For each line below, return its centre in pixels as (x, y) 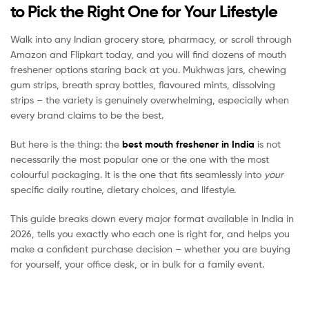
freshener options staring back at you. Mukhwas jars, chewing (148, 70)
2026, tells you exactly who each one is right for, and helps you (150, 233)
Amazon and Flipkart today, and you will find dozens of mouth (148, 54)
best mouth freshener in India (188, 144)
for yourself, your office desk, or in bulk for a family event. (137, 263)
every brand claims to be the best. (87, 115)
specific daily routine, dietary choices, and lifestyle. (123, 190)
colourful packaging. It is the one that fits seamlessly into (137, 175)
